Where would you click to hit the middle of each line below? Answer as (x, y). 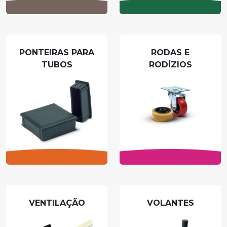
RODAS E (170, 52)
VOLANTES (170, 203)
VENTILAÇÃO (57, 203)
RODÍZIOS (170, 64)
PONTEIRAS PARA (57, 52)
